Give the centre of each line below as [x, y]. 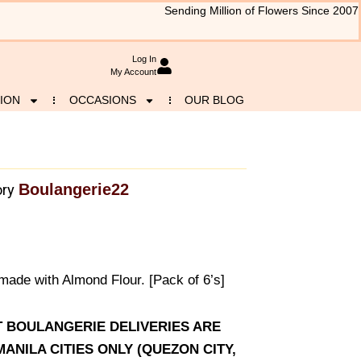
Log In [144, 59]
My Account [133, 72]
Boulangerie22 [74, 190]
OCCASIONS [102, 100]
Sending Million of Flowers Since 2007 [261, 11]
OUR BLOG [215, 100]
